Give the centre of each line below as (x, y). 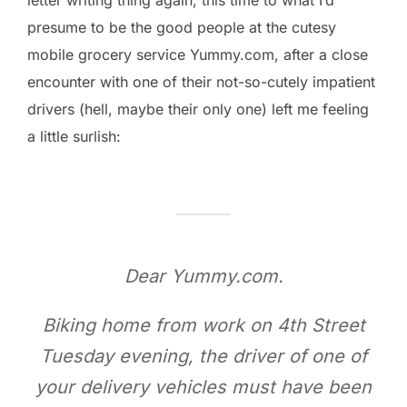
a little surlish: (74, 136)
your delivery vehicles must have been (203, 387)
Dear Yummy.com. (203, 276)
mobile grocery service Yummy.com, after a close (198, 54)
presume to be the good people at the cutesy (182, 27)
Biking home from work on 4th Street (203, 325)
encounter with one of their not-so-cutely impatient (201, 81)
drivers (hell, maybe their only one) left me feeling (198, 109)
